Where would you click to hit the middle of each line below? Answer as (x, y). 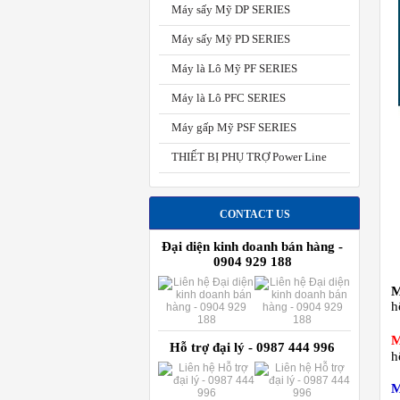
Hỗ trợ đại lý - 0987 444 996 (253, 347)
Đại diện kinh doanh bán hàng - (253, 246)
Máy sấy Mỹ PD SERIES (231, 39)
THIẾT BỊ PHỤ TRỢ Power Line (249, 157)
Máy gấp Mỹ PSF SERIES (234, 127)
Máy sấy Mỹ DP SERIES (231, 9)
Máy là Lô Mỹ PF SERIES (234, 68)
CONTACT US (254, 214)
